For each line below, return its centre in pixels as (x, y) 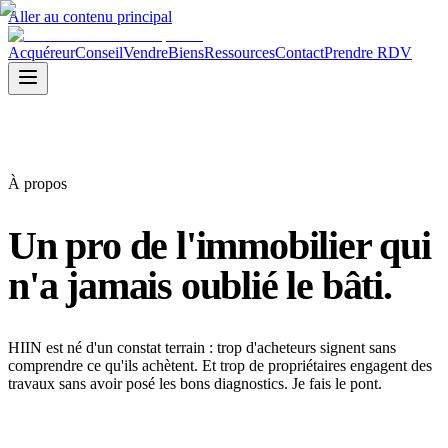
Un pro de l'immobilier (194, 246)
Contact (299, 52)
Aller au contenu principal (90, 16)
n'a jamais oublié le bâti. (200, 286)
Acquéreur (41, 52)
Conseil (99, 52)
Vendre (145, 52)
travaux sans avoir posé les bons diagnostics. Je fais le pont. (195, 384)
